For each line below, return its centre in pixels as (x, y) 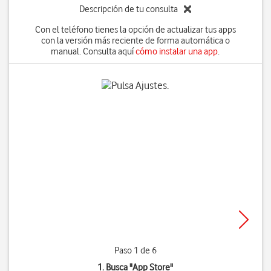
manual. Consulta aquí (93, 51)
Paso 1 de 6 (135, 250)
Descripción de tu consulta (129, 9)
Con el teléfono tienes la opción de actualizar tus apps (135, 30)
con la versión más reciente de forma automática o (135, 41)
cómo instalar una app (177, 51)
